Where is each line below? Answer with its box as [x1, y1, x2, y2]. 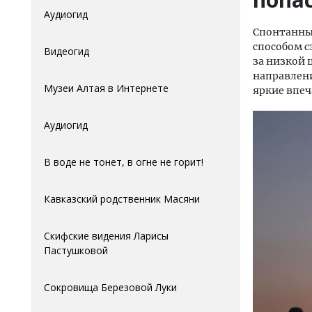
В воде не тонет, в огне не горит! [44, 155, 203, 169]
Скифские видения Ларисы [44, 229, 169, 242]
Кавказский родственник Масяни [44, 192, 200, 205]
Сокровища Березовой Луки [44, 281, 177, 294]
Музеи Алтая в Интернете [44, 81, 169, 95]
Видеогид [44, 45, 89, 58]
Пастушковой [44, 244, 108, 257]
